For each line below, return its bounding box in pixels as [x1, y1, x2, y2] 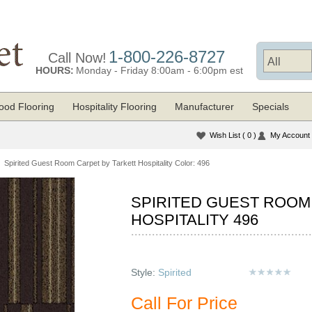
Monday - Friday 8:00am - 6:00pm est [75, 65, 243, 76]
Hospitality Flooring [72, 101, 157, 112]
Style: [131, 267, 159, 278]
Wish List [210, 131, 242, 139]
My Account [270, 131, 310, 139]
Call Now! [47, 50, 107, 65]
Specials [252, 101, 289, 112]
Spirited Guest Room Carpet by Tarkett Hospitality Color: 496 [3, 159, 210, 167]
